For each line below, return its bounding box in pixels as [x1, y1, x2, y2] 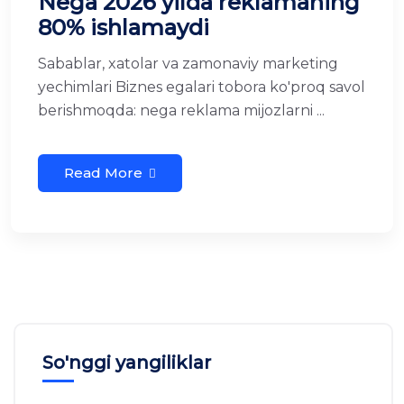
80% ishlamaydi [38, 14, 209, 41]
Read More [64, 163, 142, 181]
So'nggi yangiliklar [42, 351, 211, 373]
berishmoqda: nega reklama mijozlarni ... [38, 101, 325, 119]
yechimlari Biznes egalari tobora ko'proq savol [38, 78, 365, 96]
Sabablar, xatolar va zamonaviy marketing [38, 54, 338, 72]
